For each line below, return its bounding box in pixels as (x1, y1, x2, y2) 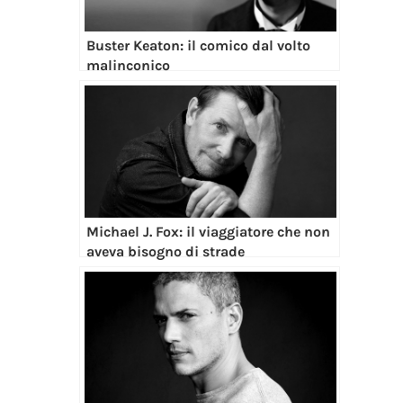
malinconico (85, 56, 170, 74)
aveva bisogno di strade (85, 242, 245, 260)
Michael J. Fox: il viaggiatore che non (85, 222, 330, 240)
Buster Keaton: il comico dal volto (85, 36, 310, 54)
